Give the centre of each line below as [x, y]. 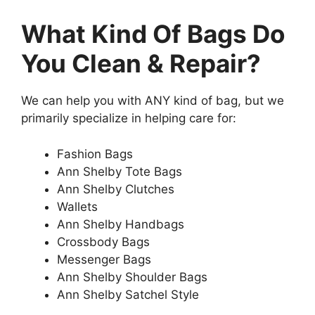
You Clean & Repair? [141, 63]
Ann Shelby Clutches [116, 189]
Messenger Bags [104, 259]
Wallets [77, 206]
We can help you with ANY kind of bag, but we [153, 101]
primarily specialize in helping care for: [129, 118]
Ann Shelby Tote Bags [120, 171]
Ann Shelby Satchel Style [128, 294]
